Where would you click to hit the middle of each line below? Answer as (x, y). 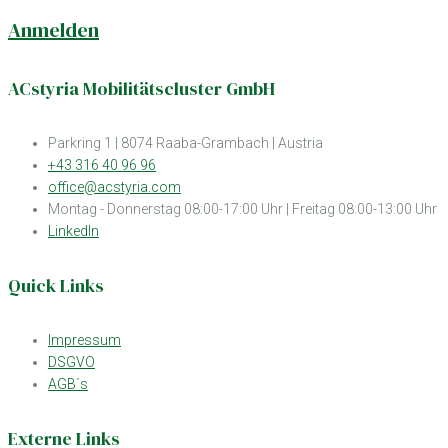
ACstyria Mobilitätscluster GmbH (141, 88)
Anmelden (53, 29)
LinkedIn (73, 231)
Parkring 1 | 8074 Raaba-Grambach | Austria (185, 143)
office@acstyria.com (114, 187)
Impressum (84, 340)
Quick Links (56, 286)
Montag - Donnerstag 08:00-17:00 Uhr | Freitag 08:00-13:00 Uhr (242, 209)
